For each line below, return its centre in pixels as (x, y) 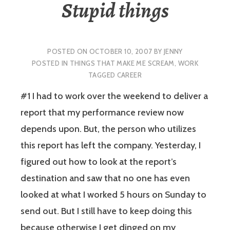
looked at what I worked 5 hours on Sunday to (113, 195)
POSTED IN (51, 63)
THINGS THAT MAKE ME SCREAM (122, 63)
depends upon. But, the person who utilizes (108, 129)
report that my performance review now (102, 113)
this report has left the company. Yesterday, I (111, 146)
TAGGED (102, 75)
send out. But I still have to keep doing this (106, 211)
